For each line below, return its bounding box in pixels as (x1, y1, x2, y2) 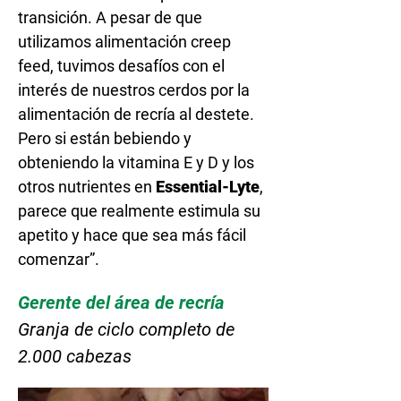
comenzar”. (18, 250, 99, 269)
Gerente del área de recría (18, 292, 225, 313)
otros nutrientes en (18, 177, 156, 196)
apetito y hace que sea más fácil (18, 226, 246, 244)
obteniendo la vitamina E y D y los (18, 153, 254, 172)
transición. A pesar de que (18, 8, 202, 27)
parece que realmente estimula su (18, 201, 260, 220)
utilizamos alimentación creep (18, 32, 231, 51)
